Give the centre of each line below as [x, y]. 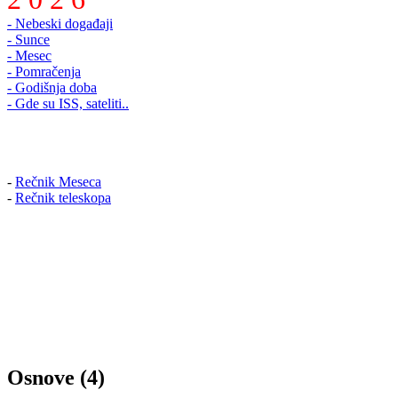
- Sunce [28, 40]
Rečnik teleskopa [63, 198]
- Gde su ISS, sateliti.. [68, 104]
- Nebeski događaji [60, 24]
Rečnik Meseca [58, 182]
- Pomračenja [44, 72]
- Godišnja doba [52, 88]
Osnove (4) [56, 378]
